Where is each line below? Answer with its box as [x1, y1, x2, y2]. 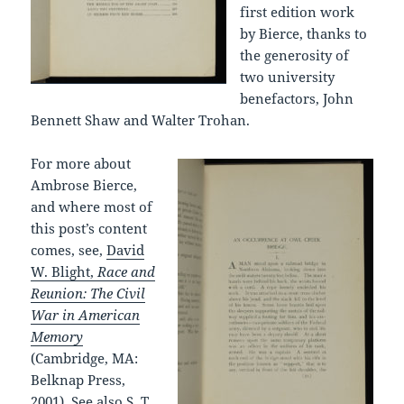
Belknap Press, [31, 370, 126, 389]
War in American [31, 305, 141, 324]
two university [240, 67, 335, 86]
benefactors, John [240, 88, 354, 107]
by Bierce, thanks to [240, 23, 368, 42]
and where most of [31, 197, 153, 216]
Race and [97, 262, 156, 280]
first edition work [240, 2, 355, 21]
